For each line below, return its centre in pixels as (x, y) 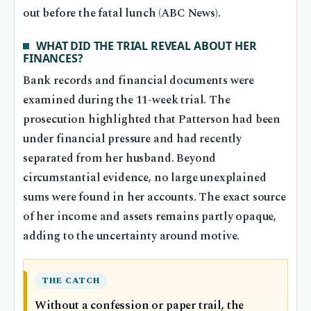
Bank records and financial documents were (139, 81)
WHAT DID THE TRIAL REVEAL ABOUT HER (146, 45)
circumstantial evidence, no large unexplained (145, 178)
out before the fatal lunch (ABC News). (122, 13)
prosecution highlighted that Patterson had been (152, 120)
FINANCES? (53, 58)
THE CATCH (71, 281)
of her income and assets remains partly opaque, (150, 217)
